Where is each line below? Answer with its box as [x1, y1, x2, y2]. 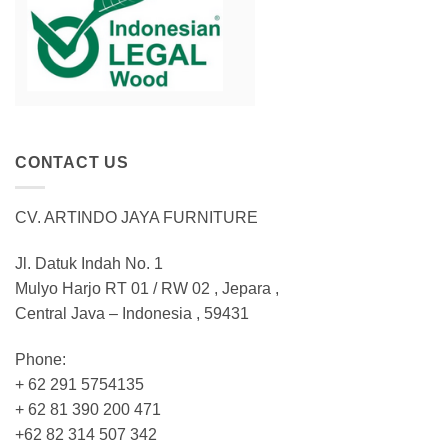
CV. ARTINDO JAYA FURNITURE [15, 209, 258, 227]
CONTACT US [15, 154, 129, 172]
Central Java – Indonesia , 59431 [15, 304, 249, 322]
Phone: [15, 350, 66, 368]
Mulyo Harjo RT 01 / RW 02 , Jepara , [15, 279, 279, 297]
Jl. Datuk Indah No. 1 [15, 254, 163, 272]
